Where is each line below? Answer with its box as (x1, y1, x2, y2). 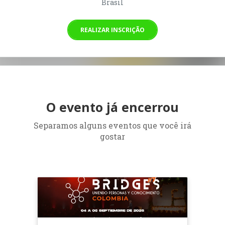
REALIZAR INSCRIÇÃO (80, 25, 145, 34)
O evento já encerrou (46, 98, 179, 116)
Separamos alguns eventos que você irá (34, 120, 191, 131)
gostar (100, 131, 125, 142)
